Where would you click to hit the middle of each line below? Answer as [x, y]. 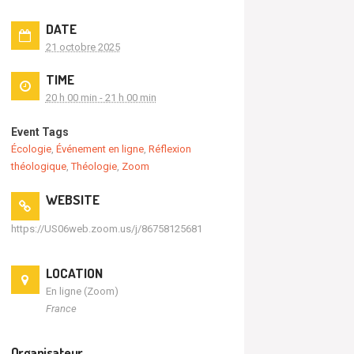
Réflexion [169, 149]
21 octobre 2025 [83, 47]
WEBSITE [72, 199]
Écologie [31, 149]
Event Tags [40, 132]
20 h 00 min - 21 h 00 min [101, 98]
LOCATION [74, 273]
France [61, 308]
